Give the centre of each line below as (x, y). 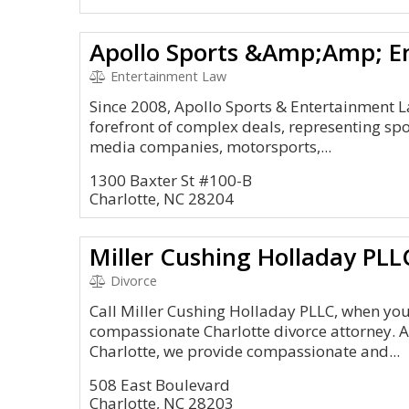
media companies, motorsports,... (210, 147)
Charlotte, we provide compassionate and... (245, 351)
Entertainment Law (166, 76)
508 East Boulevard (160, 385)
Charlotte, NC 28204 (162, 199)
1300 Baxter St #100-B (171, 180)
